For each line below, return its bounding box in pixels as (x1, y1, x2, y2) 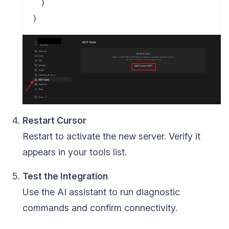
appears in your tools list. (22, 146, 127, 157)
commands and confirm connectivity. (22, 202, 177, 213)
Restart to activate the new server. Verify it (22, 130, 200, 142)
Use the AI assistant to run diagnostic (22, 186, 180, 197)
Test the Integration (22, 170, 108, 181)
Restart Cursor (22, 114, 86, 126)
